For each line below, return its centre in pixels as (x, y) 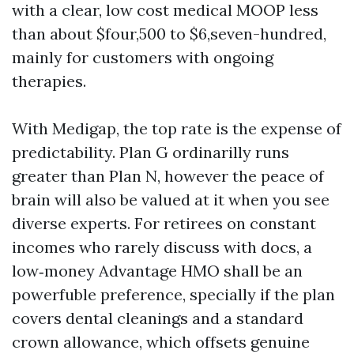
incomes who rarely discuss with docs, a (162, 247)
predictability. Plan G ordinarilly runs (151, 152)
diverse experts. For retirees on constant (164, 223)
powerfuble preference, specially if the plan (173, 294)
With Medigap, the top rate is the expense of (177, 128)
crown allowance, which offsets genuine (161, 342)
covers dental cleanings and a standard (158, 318)
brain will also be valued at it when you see (171, 200)
